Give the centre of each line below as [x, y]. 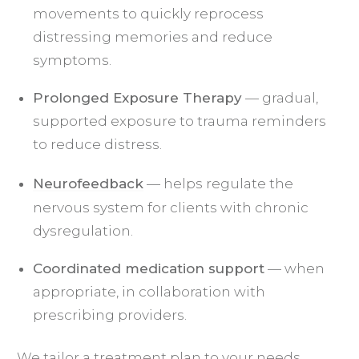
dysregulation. [83, 230]
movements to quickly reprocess [148, 13]
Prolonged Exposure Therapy [137, 97]
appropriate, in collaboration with [149, 291]
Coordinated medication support [149, 268]
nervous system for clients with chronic [171, 207]
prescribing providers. [110, 315]
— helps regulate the [218, 183]
